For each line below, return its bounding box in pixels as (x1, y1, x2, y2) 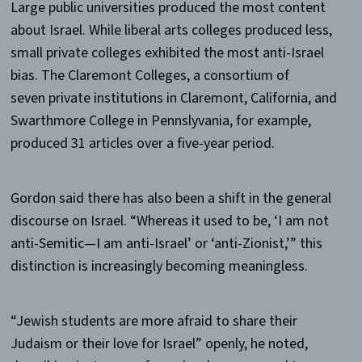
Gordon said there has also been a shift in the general (10, 188, 331, 208)
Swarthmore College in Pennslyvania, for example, (10, 111, 311, 130)
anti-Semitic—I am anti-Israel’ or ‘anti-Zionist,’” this (10, 234, 322, 253)
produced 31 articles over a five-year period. (10, 133, 275, 153)
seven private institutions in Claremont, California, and (10, 88, 337, 107)
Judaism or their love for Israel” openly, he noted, (10, 334, 308, 353)
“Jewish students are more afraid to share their (10, 311, 297, 330)
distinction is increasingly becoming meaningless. (10, 256, 308, 276)
